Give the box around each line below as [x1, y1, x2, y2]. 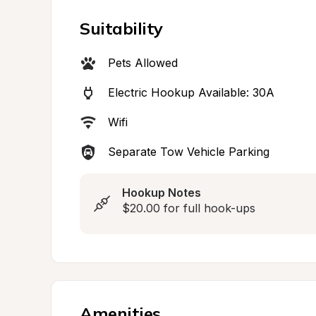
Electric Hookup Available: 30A [108, 85, 274, 99]
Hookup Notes [122, 186, 201, 200]
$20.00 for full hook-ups [122, 201, 255, 215]
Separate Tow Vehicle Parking [108, 145, 269, 159]
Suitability [80, 18, 163, 39]
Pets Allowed [108, 56, 178, 70]
